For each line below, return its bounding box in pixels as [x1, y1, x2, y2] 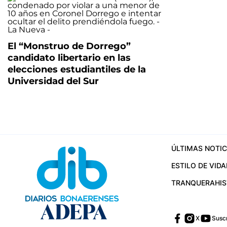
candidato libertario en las [8, 52, 131, 63]
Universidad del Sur [8, 75, 99, 87]
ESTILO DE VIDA [171, 161, 226, 170]
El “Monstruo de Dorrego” [8, 41, 131, 52]
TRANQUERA [171, 178, 215, 187]
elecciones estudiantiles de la [8, 64, 146, 75]
